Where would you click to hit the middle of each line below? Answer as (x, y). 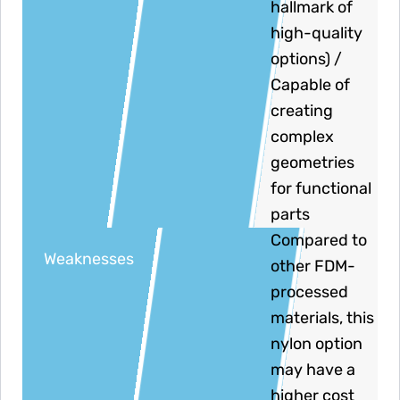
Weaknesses (89, 259)
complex (303, 137)
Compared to (319, 241)
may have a (313, 370)
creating (302, 111)
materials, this (323, 318)
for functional (321, 189)
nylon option (317, 344)
